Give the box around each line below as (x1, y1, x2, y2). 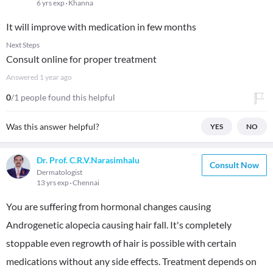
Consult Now (210, 160, 259, 170)
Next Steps (6, 40, 40, 49)
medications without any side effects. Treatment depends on (6, 255, 257, 267)
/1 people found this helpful (11, 92, 115, 102)
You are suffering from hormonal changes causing (6, 200, 211, 212)
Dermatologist (37, 168, 82, 177)
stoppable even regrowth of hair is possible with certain (6, 237, 236, 249)
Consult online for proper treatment (6, 53, 157, 65)
